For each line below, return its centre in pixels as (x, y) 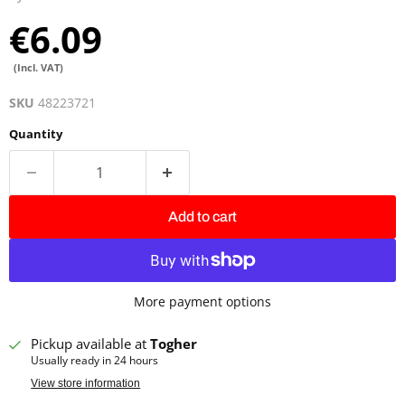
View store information (86, 384)
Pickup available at (91, 343)
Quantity (36, 133)
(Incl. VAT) (38, 67)
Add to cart (202, 216)
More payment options (202, 301)
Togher (174, 343)
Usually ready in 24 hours (95, 360)
